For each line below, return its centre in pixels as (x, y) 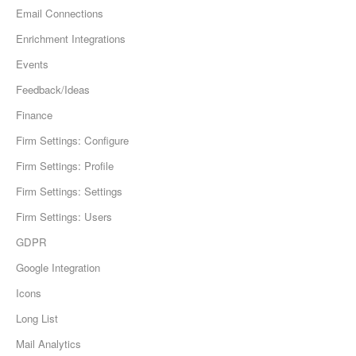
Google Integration (58, 268)
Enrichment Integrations (71, 39)
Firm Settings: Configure (72, 141)
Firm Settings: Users (64, 217)
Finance (34, 115)
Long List (37, 319)
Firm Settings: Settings (69, 192)
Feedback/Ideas (53, 90)
